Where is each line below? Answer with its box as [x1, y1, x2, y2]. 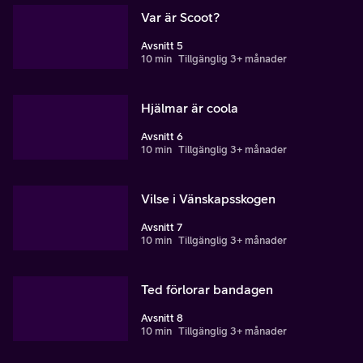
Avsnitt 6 [141, 130, 183, 143]
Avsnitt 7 [141, 221, 182, 234]
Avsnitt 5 [141, 40, 183, 53]
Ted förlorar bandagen [141, 282, 273, 297]
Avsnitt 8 [141, 312, 183, 325]
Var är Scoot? [141, 10, 220, 25]
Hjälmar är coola [141, 100, 238, 116]
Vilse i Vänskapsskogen [141, 191, 275, 207]
